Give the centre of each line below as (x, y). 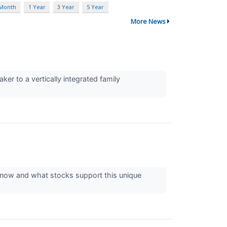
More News (148, 22)
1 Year (37, 7)
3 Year (66, 7)
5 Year (95, 7)
